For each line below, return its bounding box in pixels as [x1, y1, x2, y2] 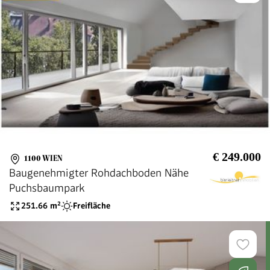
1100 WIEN [24, 153, 62, 163]
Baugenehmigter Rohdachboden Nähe [9, 166, 189, 179]
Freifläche [73, 201, 110, 211]
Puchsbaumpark [9, 181, 85, 194]
